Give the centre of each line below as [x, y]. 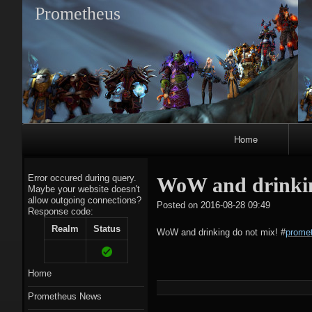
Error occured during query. [82, 178]
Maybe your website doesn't [84, 189]
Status [107, 229]
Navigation [54, 148]
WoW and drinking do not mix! [219, 232]
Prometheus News [65, 296]
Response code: [61, 211]
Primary [47, 132]
